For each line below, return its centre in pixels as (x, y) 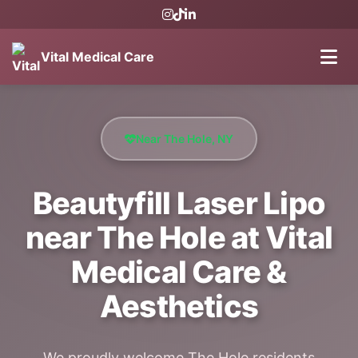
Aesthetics (179, 306)
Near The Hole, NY (185, 139)
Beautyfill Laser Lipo (179, 203)
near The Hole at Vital (179, 237)
